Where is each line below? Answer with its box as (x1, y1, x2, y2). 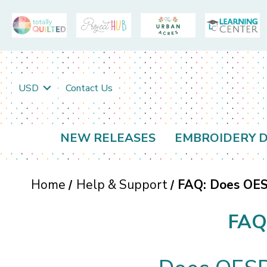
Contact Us (65, 81, 113, 95)
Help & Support (76, 176, 167, 194)
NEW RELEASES (60, 130, 156, 147)
